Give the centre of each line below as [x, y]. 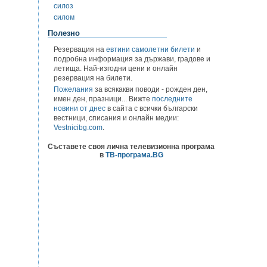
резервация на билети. [93, 78]
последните [172, 99]
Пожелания [73, 89]
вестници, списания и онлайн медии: [116, 118]
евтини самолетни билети [150, 49]
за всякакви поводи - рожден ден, [150, 89]
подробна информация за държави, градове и [132, 59]
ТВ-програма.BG [134, 155]
